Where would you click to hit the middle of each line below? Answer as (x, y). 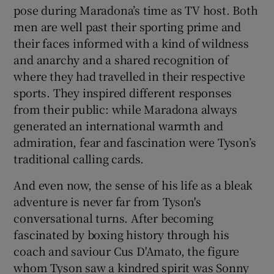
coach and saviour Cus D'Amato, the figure (127, 250)
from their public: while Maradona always (125, 109)
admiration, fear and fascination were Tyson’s (135, 142)
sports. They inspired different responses (123, 92)
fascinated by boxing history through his (121, 234)
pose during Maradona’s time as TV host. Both (136, 9)
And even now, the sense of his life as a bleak (133, 184)
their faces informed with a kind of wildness (131, 43)
